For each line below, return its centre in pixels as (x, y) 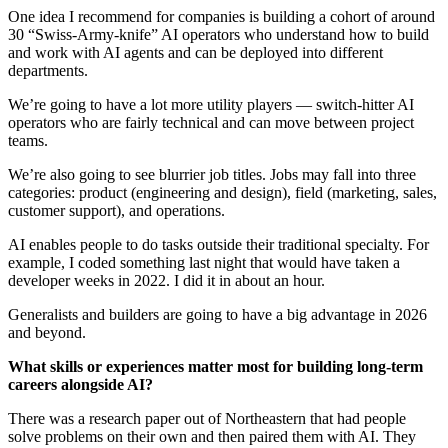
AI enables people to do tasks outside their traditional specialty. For (218, 244)
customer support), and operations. (116, 210)
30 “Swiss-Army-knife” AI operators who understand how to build (218, 34)
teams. (28, 140)
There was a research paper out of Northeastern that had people (207, 418)
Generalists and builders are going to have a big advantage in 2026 (217, 314)
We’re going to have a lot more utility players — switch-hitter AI (211, 104)
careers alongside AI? (80, 384)
